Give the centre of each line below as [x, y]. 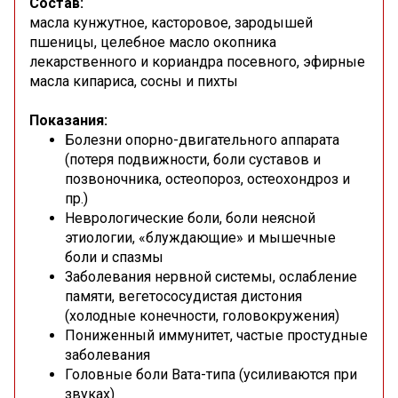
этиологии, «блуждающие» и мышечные [200, 238]
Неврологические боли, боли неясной [190, 219]
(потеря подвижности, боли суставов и [193, 160]
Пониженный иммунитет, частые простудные [216, 336]
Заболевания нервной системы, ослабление [211, 277]
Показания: [68, 121]
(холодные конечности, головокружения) [202, 316]
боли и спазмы [114, 258]
